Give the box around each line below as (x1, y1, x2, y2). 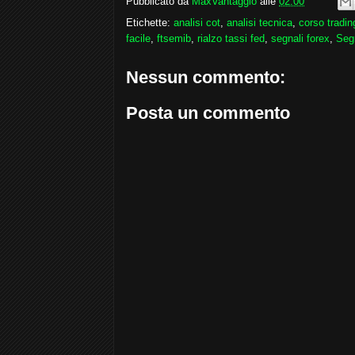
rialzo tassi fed (197, 32, 265, 44)
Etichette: (126, 16, 174, 29)
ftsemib (157, 32, 191, 44)
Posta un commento (126, 103, 290, 124)
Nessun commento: (126, 67, 285, 87)
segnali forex (271, 32, 330, 44)
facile (126, 32, 151, 44)
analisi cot (174, 16, 220, 29)
